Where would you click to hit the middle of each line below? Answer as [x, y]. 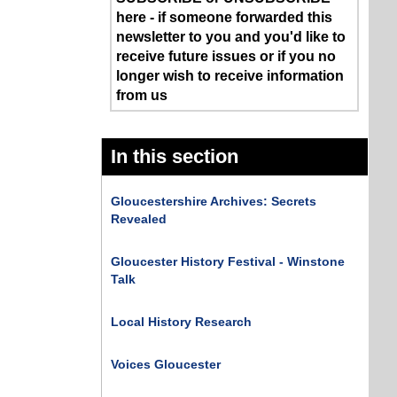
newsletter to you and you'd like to [231, 37]
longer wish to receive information [230, 76]
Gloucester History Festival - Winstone [228, 261]
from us [142, 95]
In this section [175, 156]
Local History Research [182, 321]
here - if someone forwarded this [225, 17]
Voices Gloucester [166, 364]
